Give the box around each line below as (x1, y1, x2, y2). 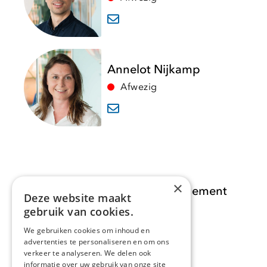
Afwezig (120, 80, 157, 94)
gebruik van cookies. (24, 204, 133, 219)
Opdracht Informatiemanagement (40, 183, 227, 200)
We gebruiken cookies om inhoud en (24, 225, 150, 235)
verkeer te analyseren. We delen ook (24, 248, 151, 258)
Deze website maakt (24, 191, 132, 205)
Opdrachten (104, 212, 163, 228)
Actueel (114, 240, 153, 255)
